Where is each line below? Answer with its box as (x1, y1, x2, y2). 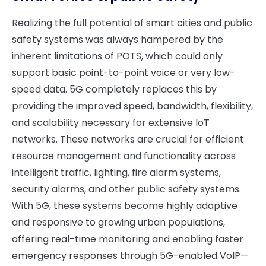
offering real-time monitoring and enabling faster (12, 232, 243, 246)
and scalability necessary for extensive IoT (12, 116, 210, 129)
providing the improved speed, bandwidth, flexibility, (12, 99, 253, 113)
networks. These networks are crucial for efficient (12, 132, 244, 146)
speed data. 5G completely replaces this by (12, 83, 217, 96)
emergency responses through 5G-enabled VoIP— (12, 249, 249, 262)
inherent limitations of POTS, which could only (12, 49, 223, 63)
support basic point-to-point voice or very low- (12, 66, 235, 80)
